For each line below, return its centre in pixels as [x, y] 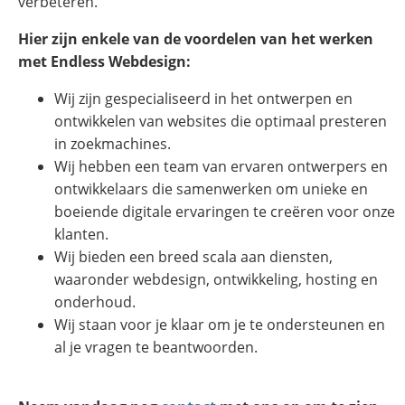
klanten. [81, 235]
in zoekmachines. [113, 144]
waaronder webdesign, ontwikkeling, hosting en [216, 280]
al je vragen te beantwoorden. [156, 348]
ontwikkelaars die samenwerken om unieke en [211, 189]
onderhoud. [95, 302]
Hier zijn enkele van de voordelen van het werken [196, 39]
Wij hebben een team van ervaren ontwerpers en [221, 167]
